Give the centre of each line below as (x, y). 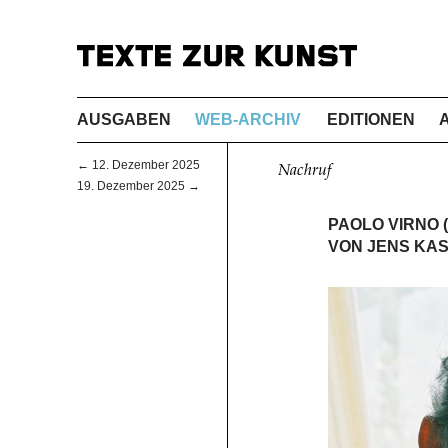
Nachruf (304, 170)
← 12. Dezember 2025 (138, 165)
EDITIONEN (371, 119)
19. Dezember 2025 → (138, 186)
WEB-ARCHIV (248, 119)
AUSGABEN (124, 119)
